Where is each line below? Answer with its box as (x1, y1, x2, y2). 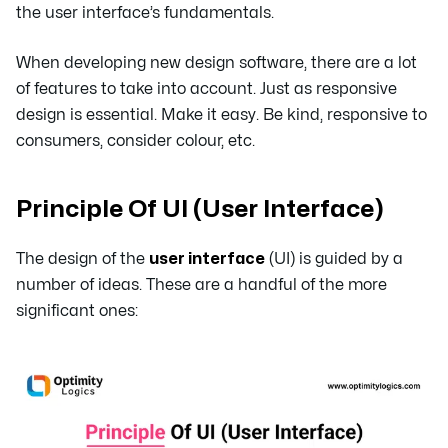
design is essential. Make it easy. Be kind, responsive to (16, 107, 427, 124)
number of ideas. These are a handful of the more (16, 277, 387, 294)
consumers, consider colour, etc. (16, 133, 255, 150)
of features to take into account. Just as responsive (16, 81, 397, 98)
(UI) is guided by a (265, 251, 403, 268)
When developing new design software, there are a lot (16, 55, 417, 72)
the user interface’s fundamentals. (16, 5, 274, 22)
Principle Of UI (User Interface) (16, 198, 384, 222)
